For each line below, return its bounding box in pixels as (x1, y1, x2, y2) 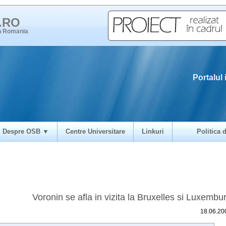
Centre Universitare (66, 128, 125, 135)
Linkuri (142, 128, 164, 135)
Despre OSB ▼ (3, 128, 49, 135)
